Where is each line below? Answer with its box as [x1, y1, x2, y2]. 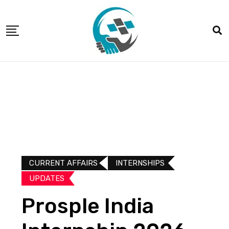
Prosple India [21, 194, 154, 218]
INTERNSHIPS [116, 158, 165, 168]
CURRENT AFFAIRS [29, 158, 98, 168]
